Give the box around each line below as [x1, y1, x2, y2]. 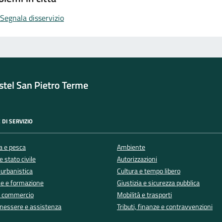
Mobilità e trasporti [117, 189, 172, 200]
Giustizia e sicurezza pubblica [117, 177, 200, 188]
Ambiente [117, 141, 145, 153]
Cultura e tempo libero [117, 165, 180, 176]
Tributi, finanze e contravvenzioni [117, 201, 213, 212]
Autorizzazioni [117, 153, 157, 165]
